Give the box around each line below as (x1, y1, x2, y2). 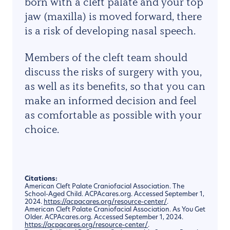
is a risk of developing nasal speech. (25, 24, 196, 37)
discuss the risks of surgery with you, (25, 65, 202, 78)
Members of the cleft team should (25, 50, 187, 64)
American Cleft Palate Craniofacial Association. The (25, 183, 184, 190)
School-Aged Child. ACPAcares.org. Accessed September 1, (25, 191, 204, 198)
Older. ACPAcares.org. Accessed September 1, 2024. (25, 214, 183, 221)
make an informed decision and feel (25, 93, 197, 107)
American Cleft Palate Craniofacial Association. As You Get (25, 206, 205, 213)
